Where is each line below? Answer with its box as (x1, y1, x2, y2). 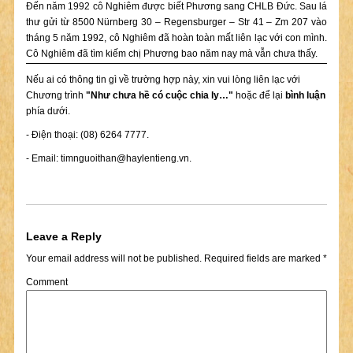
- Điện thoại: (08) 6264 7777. (25, 128, 149, 140)
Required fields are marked (201, 252, 323, 264)
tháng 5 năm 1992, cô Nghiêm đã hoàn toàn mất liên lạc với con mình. (25, 32, 328, 43)
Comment (25, 276, 68, 288)
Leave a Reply (25, 229, 102, 243)
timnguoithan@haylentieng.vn (60, 152, 189, 164)
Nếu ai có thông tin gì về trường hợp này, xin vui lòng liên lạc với (25, 73, 300, 85)
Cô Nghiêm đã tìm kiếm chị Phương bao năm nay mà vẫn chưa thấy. (25, 48, 318, 59)
